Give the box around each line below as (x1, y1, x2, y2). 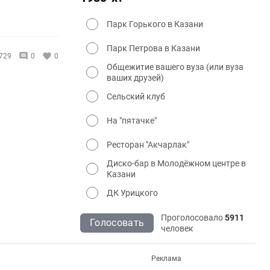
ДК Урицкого (107, 187, 158, 198)
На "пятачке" (107, 115, 157, 125)
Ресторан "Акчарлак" (107, 139, 189, 149)
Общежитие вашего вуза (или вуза (107, 61, 243, 72)
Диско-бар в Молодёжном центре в (107, 158, 246, 168)
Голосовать (90, 216, 145, 228)
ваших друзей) (107, 72, 164, 83)
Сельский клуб (107, 91, 165, 101)
